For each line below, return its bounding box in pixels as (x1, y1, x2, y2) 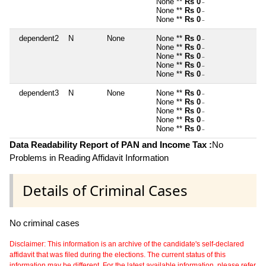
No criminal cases (9, 217, 80, 228)
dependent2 (19, 33, 59, 43)
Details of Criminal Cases (23, 180, 188, 200)
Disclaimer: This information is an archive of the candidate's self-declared (9, 239, 244, 248)
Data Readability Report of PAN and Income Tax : (9, 139, 212, 150)
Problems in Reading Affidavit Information (9, 152, 169, 163)
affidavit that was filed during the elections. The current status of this (9, 250, 226, 259)
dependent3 (19, 88, 59, 97)
